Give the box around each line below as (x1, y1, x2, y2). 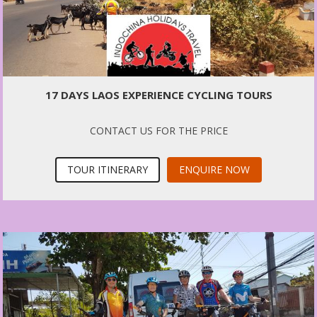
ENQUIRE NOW (179, 163, 250, 177)
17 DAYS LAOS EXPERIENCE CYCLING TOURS (45, 88, 272, 103)
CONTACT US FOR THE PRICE (89, 124, 228, 138)
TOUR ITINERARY (67, 163, 148, 177)
